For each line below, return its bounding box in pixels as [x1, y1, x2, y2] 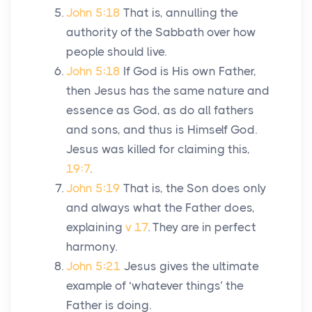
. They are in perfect [148, 220, 256, 235]
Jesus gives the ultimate [124, 259, 259, 274]
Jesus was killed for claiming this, [66, 142, 250, 157]
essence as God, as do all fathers [66, 103, 254, 118]
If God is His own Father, [123, 64, 256, 79]
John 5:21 [66, 259, 121, 274]
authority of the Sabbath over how [66, 25, 256, 40]
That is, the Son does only [123, 181, 266, 196]
